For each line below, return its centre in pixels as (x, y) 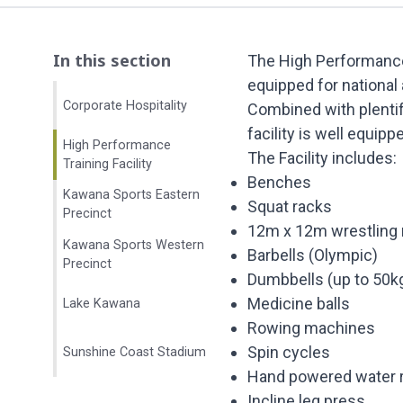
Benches (280, 182)
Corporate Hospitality (125, 105)
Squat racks (290, 206)
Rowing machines (312, 328)
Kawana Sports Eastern (131, 195)
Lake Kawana (101, 304)
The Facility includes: (322, 158)
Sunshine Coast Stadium (134, 352)
